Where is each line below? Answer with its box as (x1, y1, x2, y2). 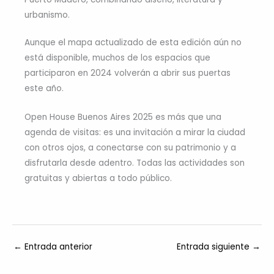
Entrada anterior (22, 241, 92, 253)
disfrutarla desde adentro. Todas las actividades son (24, 157, 245, 169)
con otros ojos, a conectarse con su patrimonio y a (24, 142, 236, 154)
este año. (24, 83, 64, 95)
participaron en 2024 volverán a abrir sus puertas (24, 67, 231, 80)
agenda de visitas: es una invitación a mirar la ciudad (24, 127, 245, 139)
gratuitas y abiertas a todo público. (24, 172, 172, 185)
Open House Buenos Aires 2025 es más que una (24, 111, 221, 124)
